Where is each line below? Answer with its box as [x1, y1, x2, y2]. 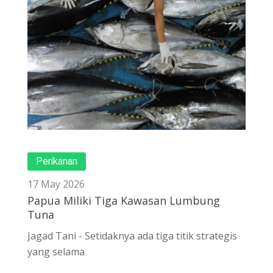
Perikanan [36, 154, 77, 169]
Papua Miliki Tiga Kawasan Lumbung [27, 193, 220, 208]
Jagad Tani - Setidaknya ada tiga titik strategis [27, 229, 237, 243]
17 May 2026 [27, 177, 85, 191]
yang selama [27, 245, 85, 259]
